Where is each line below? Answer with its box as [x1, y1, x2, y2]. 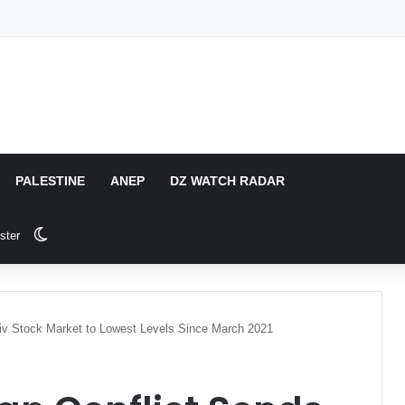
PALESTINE [15, 174, 86, 188]
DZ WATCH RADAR [170, 174, 286, 188]
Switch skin [47, 227, 121, 242]
